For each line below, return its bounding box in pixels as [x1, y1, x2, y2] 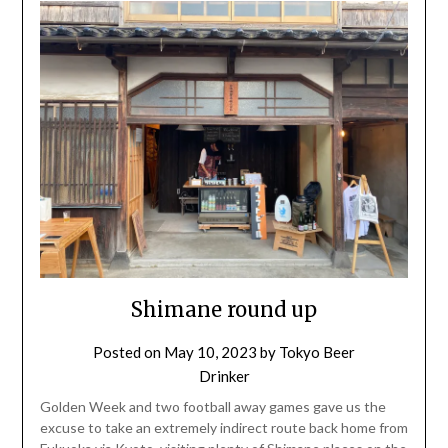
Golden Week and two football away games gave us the [39, 397, 386, 415]
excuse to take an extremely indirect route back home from [39, 418, 408, 436]
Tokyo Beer [279, 342, 355, 361]
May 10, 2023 [164, 342, 257, 361]
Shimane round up [131, 296, 317, 322]
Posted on [93, 342, 164, 361]
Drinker [198, 366, 250, 385]
